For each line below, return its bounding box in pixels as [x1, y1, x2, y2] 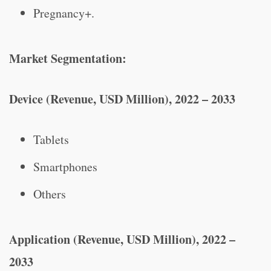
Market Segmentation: [9, 50, 126, 67]
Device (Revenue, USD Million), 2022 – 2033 [9, 90, 235, 108]
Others [33, 186, 66, 202]
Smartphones [33, 158, 97, 175]
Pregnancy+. [33, 5, 94, 21]
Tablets [33, 131, 69, 148]
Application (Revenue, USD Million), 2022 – [9, 230, 235, 248]
